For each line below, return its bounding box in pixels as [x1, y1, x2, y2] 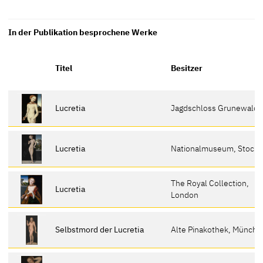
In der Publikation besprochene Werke [8, 26, 158, 38]
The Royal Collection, [171, 177, 249, 188]
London [171, 188, 199, 200]
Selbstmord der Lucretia [55, 223, 144, 235]
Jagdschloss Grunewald [171, 102, 259, 113]
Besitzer [171, 62, 203, 73]
